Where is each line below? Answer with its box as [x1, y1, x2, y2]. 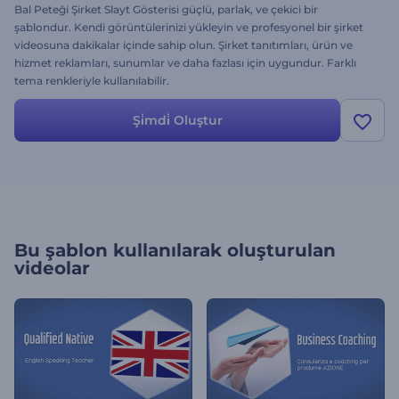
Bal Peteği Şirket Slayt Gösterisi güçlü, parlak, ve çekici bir [14, 3, 318, 16]
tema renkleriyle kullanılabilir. [14, 74, 169, 87]
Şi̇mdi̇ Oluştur [132, 112, 223, 128]
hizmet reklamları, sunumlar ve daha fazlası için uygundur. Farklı [14, 56, 356, 69]
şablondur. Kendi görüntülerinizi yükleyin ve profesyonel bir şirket [14, 20, 363, 34]
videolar [14, 257, 90, 279]
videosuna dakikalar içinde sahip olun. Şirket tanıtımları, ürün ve [14, 38, 353, 52]
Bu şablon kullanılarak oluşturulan [14, 240, 336, 261]
